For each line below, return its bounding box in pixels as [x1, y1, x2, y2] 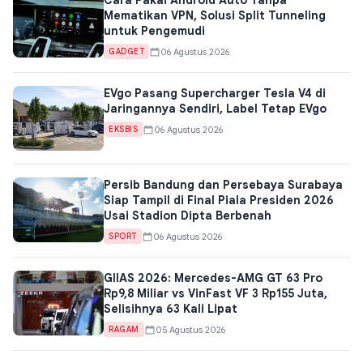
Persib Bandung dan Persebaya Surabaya [104, 177, 343, 193]
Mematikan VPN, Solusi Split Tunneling [104, 8, 326, 23]
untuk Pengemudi [104, 23, 205, 39]
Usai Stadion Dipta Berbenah [104, 208, 271, 224]
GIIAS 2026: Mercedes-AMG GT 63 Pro [104, 271, 322, 286]
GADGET [109, 46, 144, 58]
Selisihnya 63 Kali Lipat [104, 301, 237, 317]
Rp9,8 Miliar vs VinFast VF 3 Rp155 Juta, [104, 286, 327, 301]
